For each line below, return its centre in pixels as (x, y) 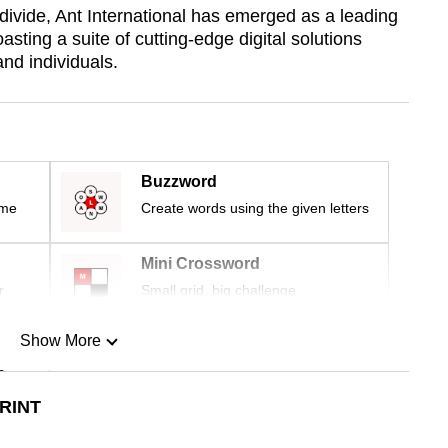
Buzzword (179, 182)
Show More (60, 341)
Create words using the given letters (255, 208)
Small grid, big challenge (218, 290)
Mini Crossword (200, 264)
